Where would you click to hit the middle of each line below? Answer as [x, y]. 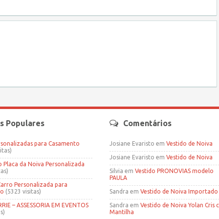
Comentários [147, 123]
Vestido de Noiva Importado [179, 191]
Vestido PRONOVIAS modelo [174, 171]
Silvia [116, 171]
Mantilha [122, 212]
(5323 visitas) [22, 191]
